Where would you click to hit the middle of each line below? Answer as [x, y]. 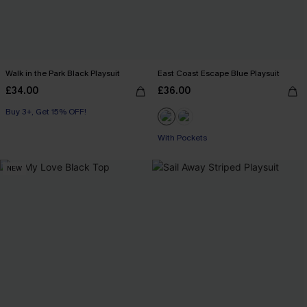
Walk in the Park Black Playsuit [63, 73]
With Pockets [182, 137]
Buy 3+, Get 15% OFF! [46, 111]
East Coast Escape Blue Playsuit [219, 73]
